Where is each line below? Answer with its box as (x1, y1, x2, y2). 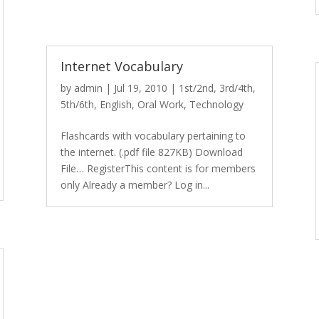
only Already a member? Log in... (60, 177, 209, 192)
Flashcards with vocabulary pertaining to (60, 128, 246, 142)
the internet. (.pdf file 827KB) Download (60, 145, 243, 159)
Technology (189, 97, 244, 111)
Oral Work (137, 97, 184, 111)
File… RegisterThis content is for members (60, 161, 256, 175)
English (99, 97, 132, 111)
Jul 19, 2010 (113, 80, 167, 95)
